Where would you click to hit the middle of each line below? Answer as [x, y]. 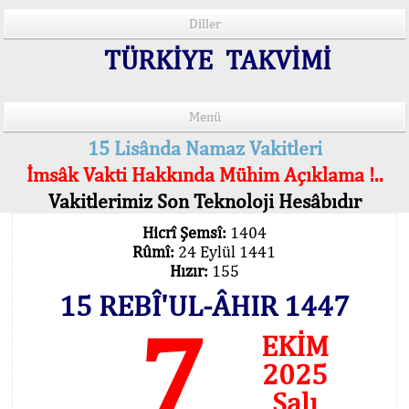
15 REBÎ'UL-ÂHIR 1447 [204, 305]
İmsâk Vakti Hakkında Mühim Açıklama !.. [204, 174]
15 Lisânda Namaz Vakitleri [204, 148]
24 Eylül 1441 [227, 252]
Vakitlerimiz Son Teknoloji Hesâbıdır [204, 201]
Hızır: [190, 271]
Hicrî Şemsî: [186, 232]
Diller [204, 23]
